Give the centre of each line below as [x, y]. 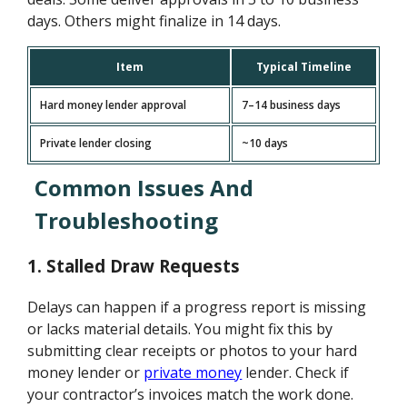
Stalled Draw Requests [144, 266]
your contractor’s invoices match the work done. [191, 395]
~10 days [265, 143]
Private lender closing [96, 143]
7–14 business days [292, 104]
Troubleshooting [127, 220]
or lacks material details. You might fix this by [180, 329]
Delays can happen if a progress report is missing [197, 308]
